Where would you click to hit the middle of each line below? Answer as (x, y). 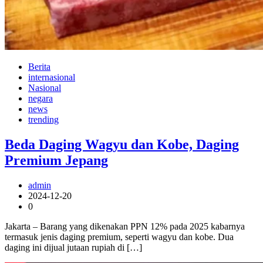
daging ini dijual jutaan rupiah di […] (73, 247)
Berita (39, 66)
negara (41, 98)
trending (43, 119)
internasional (52, 77)
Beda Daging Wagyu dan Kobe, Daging (122, 144)
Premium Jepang (56, 160)
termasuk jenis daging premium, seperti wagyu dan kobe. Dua (119, 237)
